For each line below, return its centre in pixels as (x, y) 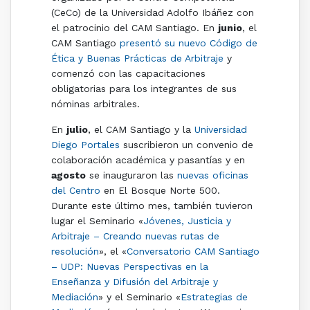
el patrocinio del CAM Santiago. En (134, 27)
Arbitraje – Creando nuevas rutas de (135, 236)
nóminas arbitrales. (95, 103)
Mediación (74, 297)
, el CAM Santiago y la (141, 129)
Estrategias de (214, 297)
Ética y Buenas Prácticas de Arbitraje (137, 58)
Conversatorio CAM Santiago (193, 251)
